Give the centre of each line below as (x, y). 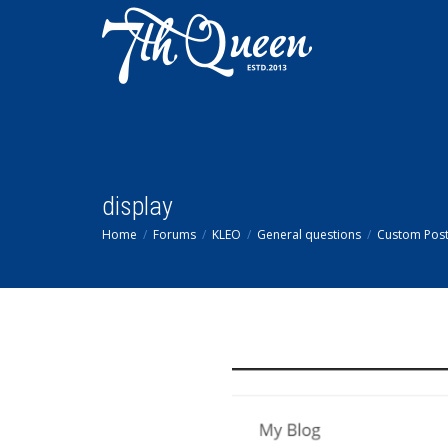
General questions (309, 234)
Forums (174, 234)
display (137, 206)
